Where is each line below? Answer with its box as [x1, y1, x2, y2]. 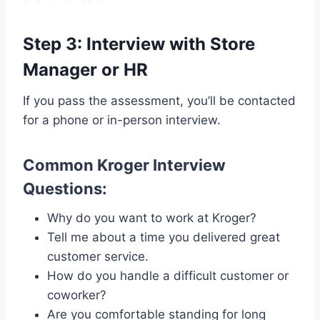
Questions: [23, 179, 107, 198]
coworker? [47, 287, 106, 302]
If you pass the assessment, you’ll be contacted [23, 93, 296, 108]
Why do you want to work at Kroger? [47, 210, 256, 225]
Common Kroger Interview [23, 155, 226, 174]
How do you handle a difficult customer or [47, 268, 289, 283]
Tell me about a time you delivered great [47, 229, 280, 244]
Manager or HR [23, 59, 148, 80]
